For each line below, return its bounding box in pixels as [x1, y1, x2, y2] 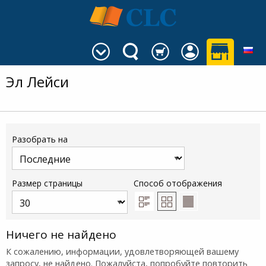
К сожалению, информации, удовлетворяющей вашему [6, 245, 239, 257]
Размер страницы [12, 178, 83, 189]
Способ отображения [134, 178, 222, 189]
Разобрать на [12, 134, 68, 145]
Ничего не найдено [6, 227, 116, 243]
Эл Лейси [6, 72, 69, 92]
